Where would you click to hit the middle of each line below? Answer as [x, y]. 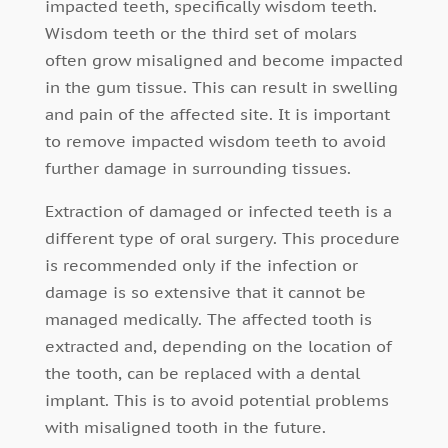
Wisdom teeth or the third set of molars [200, 33]
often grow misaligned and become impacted [223, 60]
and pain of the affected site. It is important [217, 114]
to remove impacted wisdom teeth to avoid [215, 141]
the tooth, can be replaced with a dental [202, 373]
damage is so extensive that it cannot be [205, 292]
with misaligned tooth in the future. [185, 427]
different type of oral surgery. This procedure [222, 238]
